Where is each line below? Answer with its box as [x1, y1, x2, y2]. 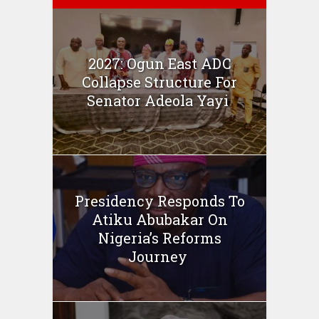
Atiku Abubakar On [91, 209, 228, 229]
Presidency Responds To [74, 191, 245, 210]
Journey [128, 246, 191, 266]
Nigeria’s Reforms [98, 228, 221, 247]
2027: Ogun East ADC [88, 53, 231, 73]
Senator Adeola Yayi [87, 90, 232, 110]
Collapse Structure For [82, 72, 237, 91]
